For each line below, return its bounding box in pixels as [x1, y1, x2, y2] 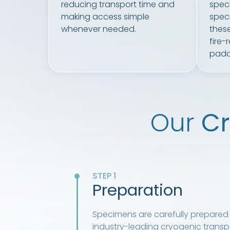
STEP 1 [92, 170, 116, 182]
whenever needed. [61, 23, 136, 35]
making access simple [61, 11, 149, 23]
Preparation [92, 179, 183, 202]
